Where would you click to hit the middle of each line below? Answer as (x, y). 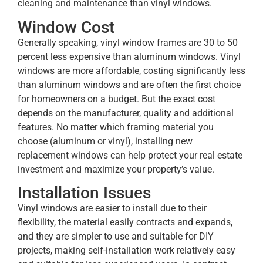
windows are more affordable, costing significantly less (131, 70)
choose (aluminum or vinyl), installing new (105, 141)
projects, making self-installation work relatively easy (127, 251)
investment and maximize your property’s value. (116, 169)
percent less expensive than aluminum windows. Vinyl (129, 56)
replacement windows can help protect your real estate (130, 155)
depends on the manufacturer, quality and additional (126, 113)
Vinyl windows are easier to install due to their (112, 208)
